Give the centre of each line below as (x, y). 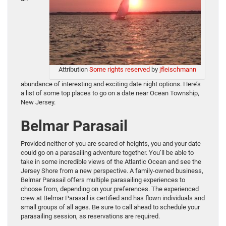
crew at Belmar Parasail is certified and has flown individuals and (113, 198)
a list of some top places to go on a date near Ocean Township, (110, 93)
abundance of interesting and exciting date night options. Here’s (111, 84)
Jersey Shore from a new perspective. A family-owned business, (112, 171)
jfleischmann (178, 70)
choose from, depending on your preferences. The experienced (110, 189)
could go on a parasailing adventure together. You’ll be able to (107, 153)
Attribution (74, 70)
